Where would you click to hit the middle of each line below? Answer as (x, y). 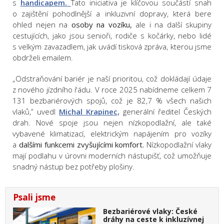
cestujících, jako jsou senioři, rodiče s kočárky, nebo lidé (112, 36)
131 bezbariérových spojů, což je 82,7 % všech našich (112, 101)
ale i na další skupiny (171, 25)
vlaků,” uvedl (36, 112)
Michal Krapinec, (89, 112)
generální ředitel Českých (165, 112)
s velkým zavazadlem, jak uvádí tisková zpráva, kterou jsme (112, 47)
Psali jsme (34, 197)
